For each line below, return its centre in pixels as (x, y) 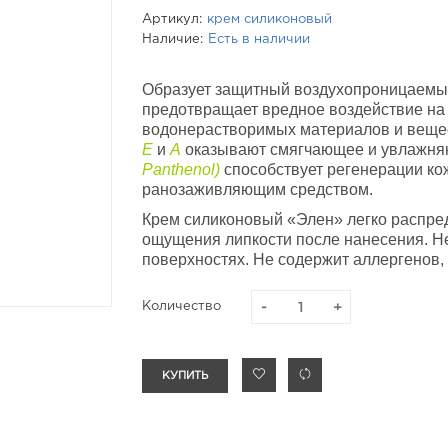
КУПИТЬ (184, 376)
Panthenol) (182, 169)
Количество (181, 306)
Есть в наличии (258, 39)
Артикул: (171, 19)
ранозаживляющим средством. (257, 189)
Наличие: (172, 39)
